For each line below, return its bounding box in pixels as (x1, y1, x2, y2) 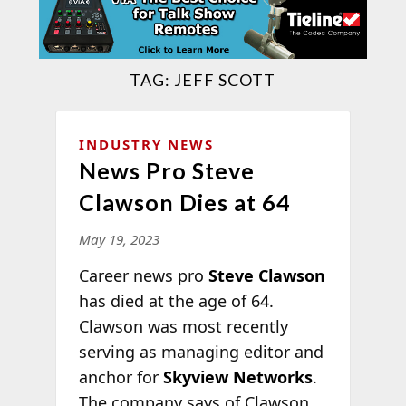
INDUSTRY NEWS (78, 134, 214, 153)
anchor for (78, 365, 163, 388)
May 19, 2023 (78, 229, 159, 248)
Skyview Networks (162, 365, 313, 388)
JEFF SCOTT (174, 69, 276, 90)
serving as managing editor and (78, 340, 324, 362)
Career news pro (78, 264, 208, 286)
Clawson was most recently (78, 314, 288, 337)
